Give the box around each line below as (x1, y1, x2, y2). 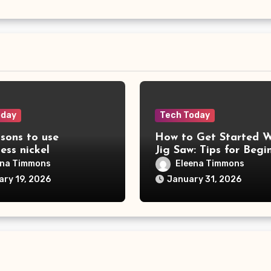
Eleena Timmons (175, 158, 244, 169)
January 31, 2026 (166, 174, 241, 185)
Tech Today (159, 110, 210, 121)
